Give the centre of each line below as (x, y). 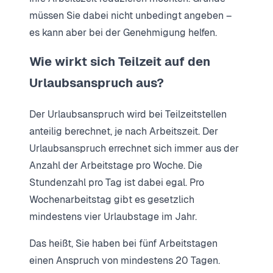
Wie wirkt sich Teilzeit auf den (120, 61)
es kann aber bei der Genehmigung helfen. (123, 32)
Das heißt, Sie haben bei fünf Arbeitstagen (123, 243)
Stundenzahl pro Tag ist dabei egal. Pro (117, 182)
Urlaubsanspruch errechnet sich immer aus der (134, 148)
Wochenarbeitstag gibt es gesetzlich (112, 199)
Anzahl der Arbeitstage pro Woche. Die (116, 165)
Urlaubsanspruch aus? (97, 83)
